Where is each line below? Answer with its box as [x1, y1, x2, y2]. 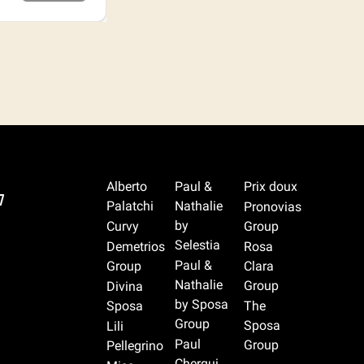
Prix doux [243, 179, 297, 195]
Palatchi [106, 198, 154, 214]
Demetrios [106, 239, 165, 255]
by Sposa [175, 297, 229, 313]
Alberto [106, 179, 147, 195]
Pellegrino [106, 338, 163, 354]
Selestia [175, 237, 221, 253]
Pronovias [243, 199, 301, 215]
